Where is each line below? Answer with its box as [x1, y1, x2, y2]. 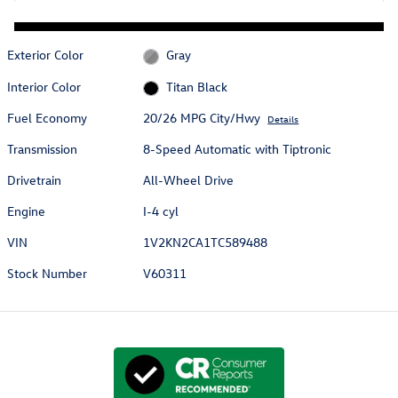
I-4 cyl [143, 203, 179, 220]
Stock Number [7, 265, 87, 283]
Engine [7, 203, 45, 220]
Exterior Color [7, 46, 84, 64]
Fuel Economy [7, 109, 87, 127]
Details [267, 112, 299, 126]
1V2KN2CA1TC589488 [143, 234, 268, 251]
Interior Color [7, 77, 81, 95]
